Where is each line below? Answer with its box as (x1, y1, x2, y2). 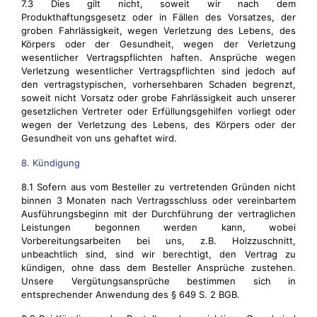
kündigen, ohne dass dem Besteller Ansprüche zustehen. (21, 262, 296, 273)
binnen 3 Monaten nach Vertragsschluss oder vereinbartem (21, 195, 296, 206)
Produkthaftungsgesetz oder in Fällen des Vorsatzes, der (21, 11, 296, 23)
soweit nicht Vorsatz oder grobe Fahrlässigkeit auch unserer (21, 92, 296, 103)
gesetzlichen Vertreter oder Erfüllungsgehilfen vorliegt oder (21, 105, 296, 117)
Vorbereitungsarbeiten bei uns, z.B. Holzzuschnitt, (21, 235, 296, 246)
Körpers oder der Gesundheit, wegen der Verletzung (21, 38, 296, 50)
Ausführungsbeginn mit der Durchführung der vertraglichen (21, 208, 296, 219)
